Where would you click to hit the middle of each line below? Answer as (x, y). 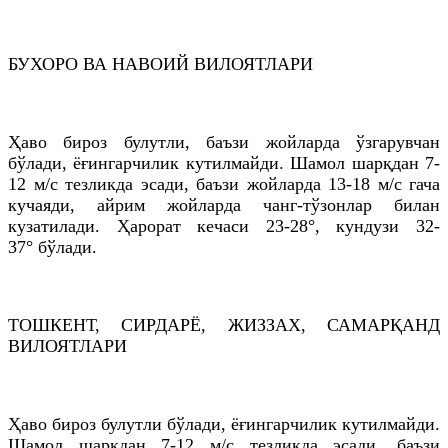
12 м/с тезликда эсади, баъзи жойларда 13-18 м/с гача (224, 183)
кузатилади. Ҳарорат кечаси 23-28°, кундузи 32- (224, 225)
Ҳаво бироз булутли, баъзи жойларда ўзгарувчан (224, 141)
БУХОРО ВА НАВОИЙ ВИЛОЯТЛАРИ (160, 63)
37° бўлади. (55, 246)
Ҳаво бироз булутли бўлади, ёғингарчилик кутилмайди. (224, 423)
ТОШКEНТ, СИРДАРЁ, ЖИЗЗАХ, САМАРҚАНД (224, 324)
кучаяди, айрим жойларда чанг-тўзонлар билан (224, 204)
